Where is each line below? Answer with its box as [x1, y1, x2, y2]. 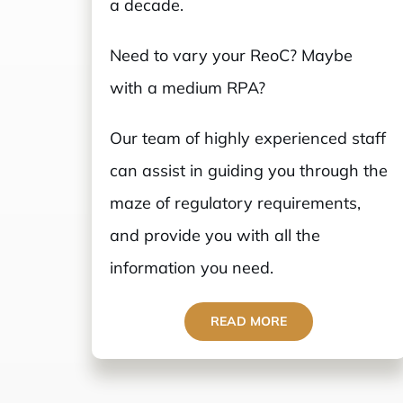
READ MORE [210, 313, 288, 330]
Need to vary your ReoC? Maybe [109, 45, 353, 67]
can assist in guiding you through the [109, 160, 388, 182]
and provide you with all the [109, 225, 320, 246]
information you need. [109, 257, 273, 279]
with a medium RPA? [109, 77, 265, 99]
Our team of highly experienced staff [109, 128, 386, 149]
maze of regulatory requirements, [109, 193, 361, 214]
